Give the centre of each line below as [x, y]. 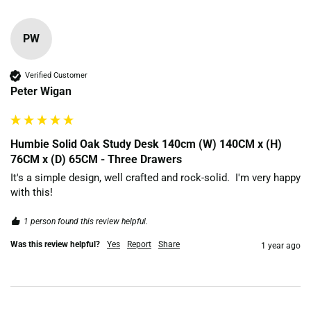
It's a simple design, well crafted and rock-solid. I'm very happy [155, 177]
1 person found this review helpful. [86, 221]
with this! [32, 192]
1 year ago [281, 245]
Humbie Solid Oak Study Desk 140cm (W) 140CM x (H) [146, 144]
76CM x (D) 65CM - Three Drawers [96, 159]
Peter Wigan [41, 91]
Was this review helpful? [55, 244]
